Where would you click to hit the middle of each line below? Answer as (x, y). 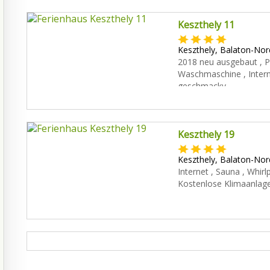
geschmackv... (204, 86)
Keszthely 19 (206, 134)
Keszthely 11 (206, 25)
